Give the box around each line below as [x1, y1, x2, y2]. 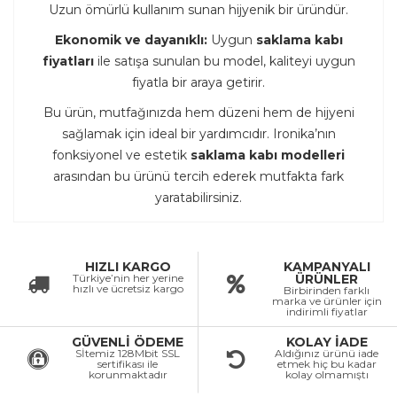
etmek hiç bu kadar [276, 356, 377, 370]
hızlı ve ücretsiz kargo [72, 281, 183, 295]
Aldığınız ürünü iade [275, 346, 378, 360]
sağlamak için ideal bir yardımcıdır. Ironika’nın [61, 125, 336, 142]
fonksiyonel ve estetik [52, 146, 191, 163]
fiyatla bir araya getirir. [132, 74, 265, 90]
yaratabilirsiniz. [155, 189, 242, 206]
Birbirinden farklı [284, 283, 370, 297]
